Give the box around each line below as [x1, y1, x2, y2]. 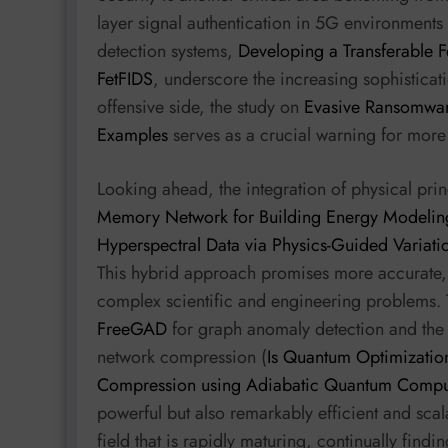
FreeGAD [97, 315, 167, 342]
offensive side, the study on [97, 94, 304, 121]
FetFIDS [97, 66, 153, 93]
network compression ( [97, 343, 267, 370]
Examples [97, 122, 168, 149]
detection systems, [97, 38, 238, 65]
